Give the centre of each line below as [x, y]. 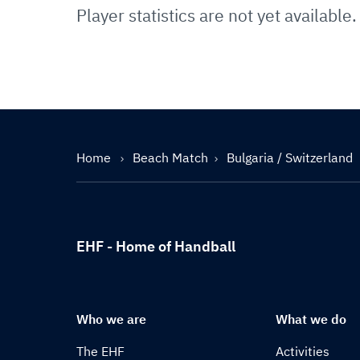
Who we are [111, 319]
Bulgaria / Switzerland [290, 157]
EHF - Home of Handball [156, 246]
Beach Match [170, 157]
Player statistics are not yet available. [217, 15]
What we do [311, 319]
